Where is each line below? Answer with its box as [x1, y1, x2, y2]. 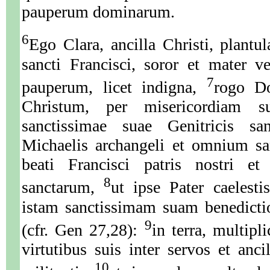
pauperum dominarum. [22, 2, 175, 22]
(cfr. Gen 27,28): [22, 220, 145, 239]
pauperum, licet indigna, [22, 78, 207, 97]
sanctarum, [22, 178, 104, 197]
